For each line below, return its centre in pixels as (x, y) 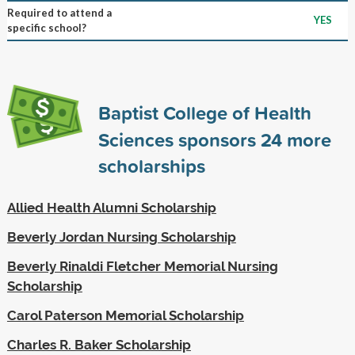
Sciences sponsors (179, 139)
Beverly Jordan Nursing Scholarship (121, 237)
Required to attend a (59, 12)
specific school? (46, 27)
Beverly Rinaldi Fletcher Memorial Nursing (142, 266)
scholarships (151, 165)
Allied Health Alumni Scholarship (111, 207)
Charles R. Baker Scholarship (99, 344)
